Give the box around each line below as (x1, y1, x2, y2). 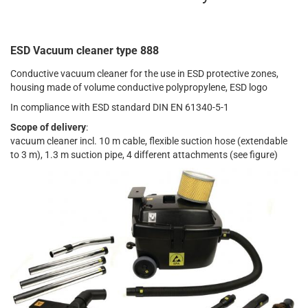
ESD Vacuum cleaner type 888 (10, 44, 159, 58)
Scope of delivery (10, 122, 86, 133)
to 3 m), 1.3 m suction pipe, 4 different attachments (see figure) (10, 149, 278, 161)
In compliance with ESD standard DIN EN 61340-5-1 (10, 102, 229, 113)
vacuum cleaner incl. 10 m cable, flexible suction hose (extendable (10, 135, 287, 147)
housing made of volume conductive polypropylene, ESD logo (10, 82, 267, 93)
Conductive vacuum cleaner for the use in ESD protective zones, (10, 68, 278, 80)
